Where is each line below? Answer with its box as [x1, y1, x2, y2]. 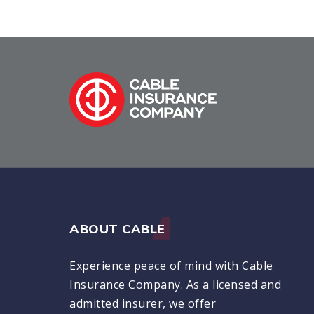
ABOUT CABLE [69, 220, 165, 237]
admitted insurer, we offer [69, 296, 216, 312]
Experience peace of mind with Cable [69, 258, 273, 274]
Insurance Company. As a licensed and [69, 277, 281, 293]
